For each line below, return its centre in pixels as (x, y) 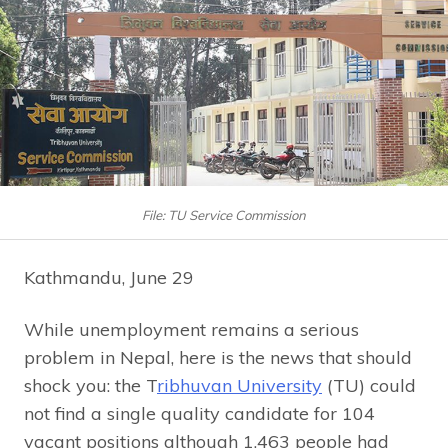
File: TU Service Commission (224, 214)
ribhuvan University (239, 385)
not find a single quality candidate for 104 (199, 413)
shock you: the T (90, 385)
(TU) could (369, 385)
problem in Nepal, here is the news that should (218, 357)
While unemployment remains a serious (191, 329)
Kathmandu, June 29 (109, 277)
